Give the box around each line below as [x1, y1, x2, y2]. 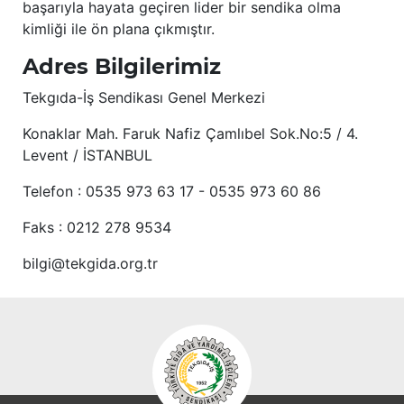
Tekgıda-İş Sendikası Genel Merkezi [23, 88, 265, 107]
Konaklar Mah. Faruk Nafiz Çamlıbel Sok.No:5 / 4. [23, 124, 358, 143]
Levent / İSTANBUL [23, 146, 152, 165]
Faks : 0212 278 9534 [23, 218, 171, 237]
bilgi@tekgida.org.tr [23, 254, 158, 273]
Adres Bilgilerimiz [23, 53, 221, 80]
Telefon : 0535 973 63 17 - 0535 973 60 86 [23, 182, 321, 201]
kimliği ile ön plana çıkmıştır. [23, 20, 215, 39]
